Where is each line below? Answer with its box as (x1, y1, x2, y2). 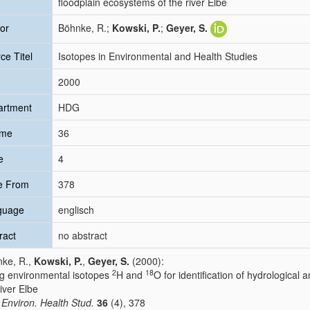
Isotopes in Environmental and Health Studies (58, 49, 257, 63)
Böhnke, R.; (58, 21, 112, 35)
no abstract (58, 228, 107, 242)
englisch (58, 203, 94, 217)
